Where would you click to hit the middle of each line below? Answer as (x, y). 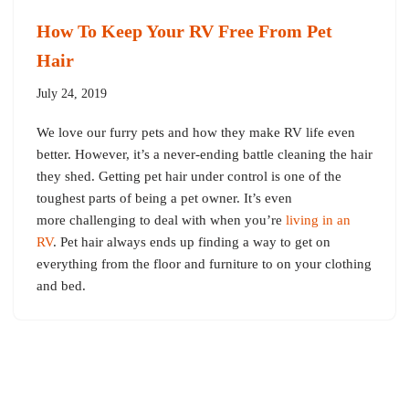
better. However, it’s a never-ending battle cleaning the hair (204, 155)
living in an (318, 220)
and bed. (61, 286)
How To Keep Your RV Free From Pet (184, 31)
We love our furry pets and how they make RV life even (196, 133)
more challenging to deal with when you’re (161, 220)
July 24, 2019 (72, 94)
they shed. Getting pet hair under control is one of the (189, 177)
